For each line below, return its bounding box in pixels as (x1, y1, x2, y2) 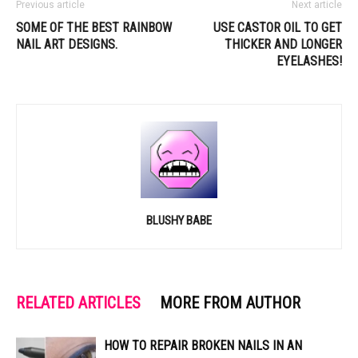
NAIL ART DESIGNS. (16, 36, 117, 52)
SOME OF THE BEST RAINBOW (16, 19, 172, 35)
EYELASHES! (276, 53, 342, 69)
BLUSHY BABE (146, 213, 212, 228)
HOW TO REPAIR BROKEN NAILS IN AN (104, 337, 302, 353)
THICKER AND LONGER (225, 36, 342, 52)
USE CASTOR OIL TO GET (213, 19, 342, 35)
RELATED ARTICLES (16, 292, 141, 312)
